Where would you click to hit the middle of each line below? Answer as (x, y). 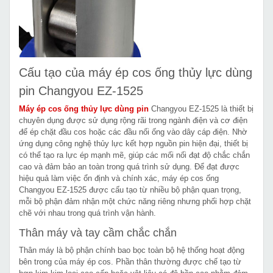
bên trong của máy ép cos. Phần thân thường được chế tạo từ (130, 261)
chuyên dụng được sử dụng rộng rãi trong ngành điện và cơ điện (133, 120)
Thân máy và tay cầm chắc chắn (98, 232)
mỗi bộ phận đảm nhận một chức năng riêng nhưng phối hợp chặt (135, 201)
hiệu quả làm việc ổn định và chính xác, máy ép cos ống (119, 178)
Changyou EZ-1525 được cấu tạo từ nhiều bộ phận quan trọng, (130, 190)
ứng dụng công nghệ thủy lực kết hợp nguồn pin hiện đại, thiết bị (133, 143)
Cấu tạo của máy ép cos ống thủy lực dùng (136, 72)
